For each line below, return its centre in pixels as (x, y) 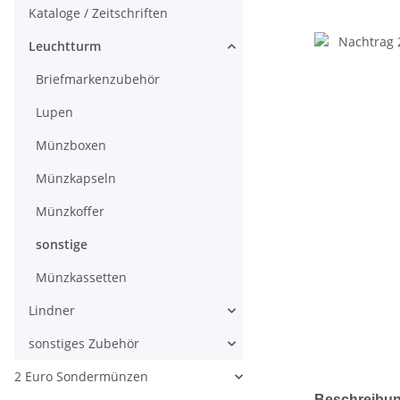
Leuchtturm (65, 46)
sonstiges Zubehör (84, 344)
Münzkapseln (76, 179)
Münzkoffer (70, 212)
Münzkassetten (81, 278)
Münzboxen (71, 146)
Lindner (52, 311)
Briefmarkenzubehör (98, 79)
